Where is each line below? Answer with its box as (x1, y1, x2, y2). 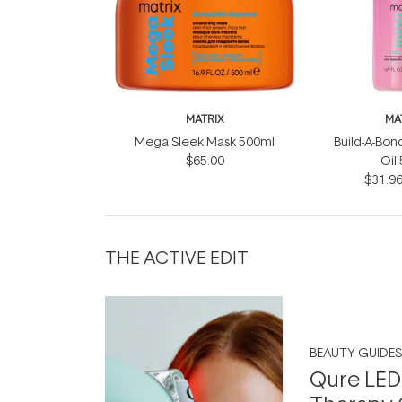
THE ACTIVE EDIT (105, 243, 249, 269)
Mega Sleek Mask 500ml (135, 133, 275, 150)
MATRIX (185, 111, 224, 127)
